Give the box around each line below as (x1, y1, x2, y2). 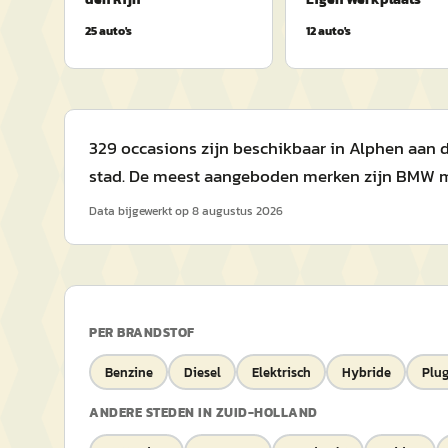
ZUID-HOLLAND (215, 403, 318, 422)
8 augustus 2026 (192, 202, 283, 220)
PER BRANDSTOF (89, 323, 195, 342)
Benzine (104, 362, 153, 382)
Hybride (341, 362, 391, 382)
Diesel (183, 362, 221, 382)
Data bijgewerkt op (89, 202, 189, 220)
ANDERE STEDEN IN (89, 403, 216, 422)
